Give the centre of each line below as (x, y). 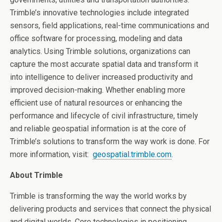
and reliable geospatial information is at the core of (98, 128)
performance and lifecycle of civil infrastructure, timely (104, 115)
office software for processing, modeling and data (96, 38)
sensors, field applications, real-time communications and (110, 25)
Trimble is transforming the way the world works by (98, 196)
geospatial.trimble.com (132, 154)
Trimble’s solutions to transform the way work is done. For (110, 141)
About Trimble (36, 175)
